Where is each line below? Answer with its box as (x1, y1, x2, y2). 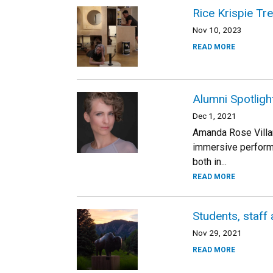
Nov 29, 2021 (193, 228, 242, 238)
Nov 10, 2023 (193, 25, 242, 35)
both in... (193, 156, 227, 168)
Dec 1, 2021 (193, 111, 236, 121)
